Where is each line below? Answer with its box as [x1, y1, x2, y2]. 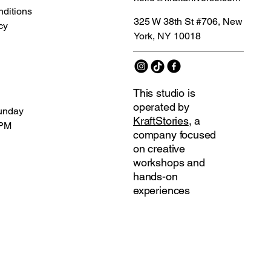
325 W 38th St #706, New [133, 16, 243, 27]
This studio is [132, 87, 195, 99]
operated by [132, 100, 190, 113]
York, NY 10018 [133, 30, 201, 42]
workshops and [132, 156, 205, 169]
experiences [132, 184, 191, 197]
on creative [132, 142, 186, 155]
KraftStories [132, 114, 189, 127]
